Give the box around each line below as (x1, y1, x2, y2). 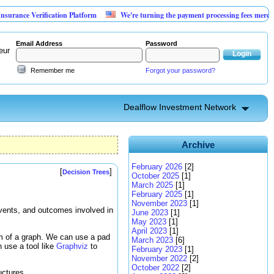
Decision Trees (62, 168, 109, 176)
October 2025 (131, 171, 179, 180)
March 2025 (131, 180, 173, 190)
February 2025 (131, 190, 182, 199)
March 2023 (131, 235, 173, 245)
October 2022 (131, 263, 179, 272)
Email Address (16, 40, 62, 47)
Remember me (31, 67, 75, 74)
